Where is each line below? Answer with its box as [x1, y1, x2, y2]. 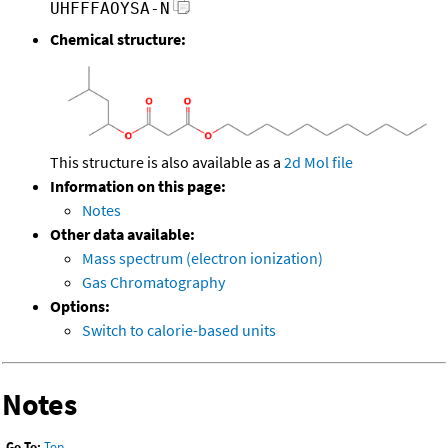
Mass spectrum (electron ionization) [82, 247, 323, 268]
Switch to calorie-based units [82, 319, 276, 340]
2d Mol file [284, 151, 353, 172]
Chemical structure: [50, 29, 186, 50]
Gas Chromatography [82, 271, 225, 292]
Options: [50, 295, 110, 316]
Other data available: [50, 223, 195, 244]
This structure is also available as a [50, 151, 284, 172]
